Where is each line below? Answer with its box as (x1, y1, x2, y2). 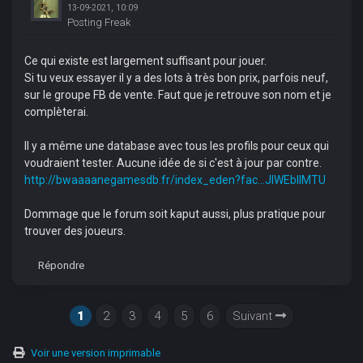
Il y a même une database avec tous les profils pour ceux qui (23, 139, 329, 152)
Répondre (37, 258, 84, 271)
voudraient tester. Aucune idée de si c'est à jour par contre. (23, 156, 322, 169)
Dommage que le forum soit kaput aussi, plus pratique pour (23, 207, 326, 220)
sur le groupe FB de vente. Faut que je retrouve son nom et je (23, 88, 331, 101)
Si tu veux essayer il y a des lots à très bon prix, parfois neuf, (23, 70, 328, 84)
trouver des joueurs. (23, 224, 126, 237)
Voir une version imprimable (31, 347, 161, 359)
